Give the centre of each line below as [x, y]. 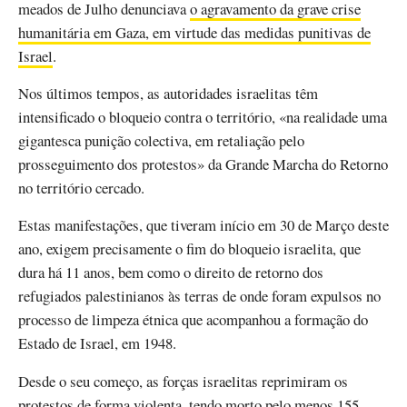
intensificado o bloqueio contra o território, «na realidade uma [203, 117]
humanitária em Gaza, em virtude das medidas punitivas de [194, 33]
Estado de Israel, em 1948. [97, 343]
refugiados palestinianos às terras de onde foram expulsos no [199, 296]
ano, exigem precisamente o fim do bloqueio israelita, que [189, 249]
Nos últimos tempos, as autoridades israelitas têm [168, 94]
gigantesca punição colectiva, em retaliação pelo [161, 141]
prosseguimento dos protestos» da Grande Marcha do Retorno [203, 164]
